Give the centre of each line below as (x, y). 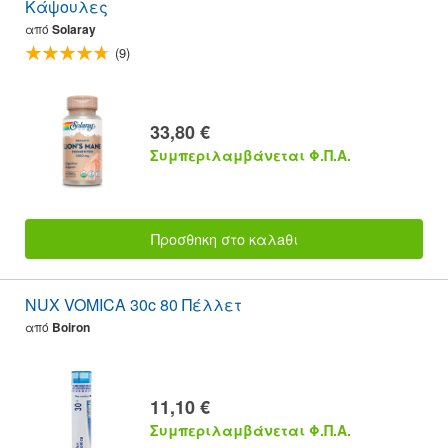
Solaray (74, 29)
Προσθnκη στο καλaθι (224, 239)
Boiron (71, 327)
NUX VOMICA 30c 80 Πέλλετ (133, 305)
